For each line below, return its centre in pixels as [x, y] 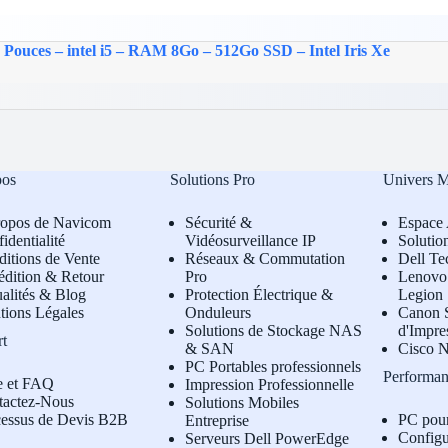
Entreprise [217, 420]
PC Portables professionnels [273, 366]
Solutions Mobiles [242, 402]
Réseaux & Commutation [265, 258]
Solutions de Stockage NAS [274, 330]
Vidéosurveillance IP [251, 240]
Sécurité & [219, 222]
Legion [420, 294]
